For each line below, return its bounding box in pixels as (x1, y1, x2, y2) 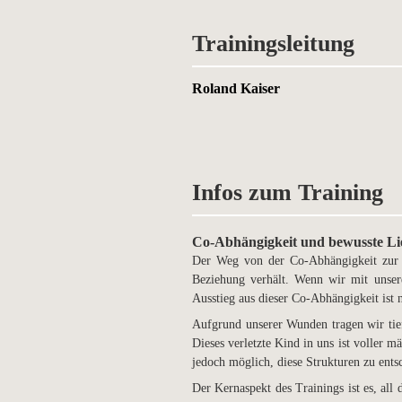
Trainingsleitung (192, 31, 354, 57)
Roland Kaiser (192, 81, 280, 96)
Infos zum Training (192, 179, 383, 205)
